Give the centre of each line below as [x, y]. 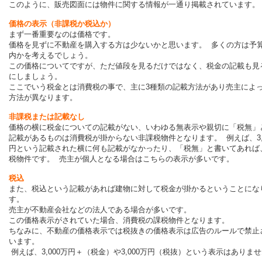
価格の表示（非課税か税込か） [62, 24]
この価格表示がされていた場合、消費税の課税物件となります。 [121, 220]
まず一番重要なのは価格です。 [64, 35]
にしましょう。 [38, 77]
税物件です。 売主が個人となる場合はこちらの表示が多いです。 [121, 159]
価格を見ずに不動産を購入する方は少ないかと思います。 [110, 45]
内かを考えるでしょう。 [52, 56]
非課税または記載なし [47, 117]
